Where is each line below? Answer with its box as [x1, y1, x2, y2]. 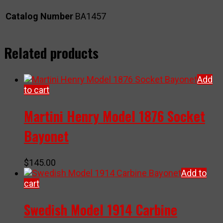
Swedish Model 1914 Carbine [24, 200, 177, 220]
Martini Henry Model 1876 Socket [24, 106, 205, 126]
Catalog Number [5, 11, 73, 22]
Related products [4, 43, 99, 63]
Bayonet [24, 126, 69, 146]
